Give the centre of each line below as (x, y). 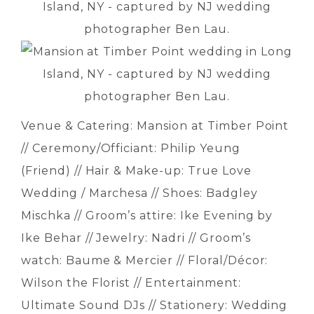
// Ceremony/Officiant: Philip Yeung (131, 149)
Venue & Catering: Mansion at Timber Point (155, 126)
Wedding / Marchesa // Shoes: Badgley (139, 193)
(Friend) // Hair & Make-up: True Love (136, 171)
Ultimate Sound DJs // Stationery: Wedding (155, 306)
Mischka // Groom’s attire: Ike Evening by (147, 216)
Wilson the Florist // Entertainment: (131, 283)
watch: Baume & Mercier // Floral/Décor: (145, 261)
